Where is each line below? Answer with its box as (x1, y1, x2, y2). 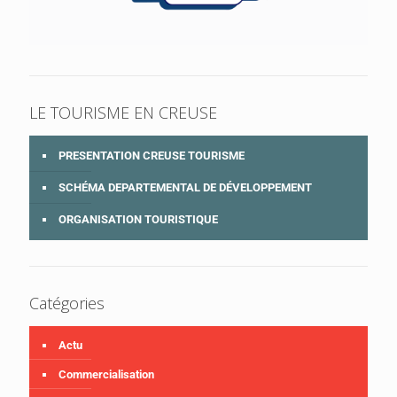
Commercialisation (58, 367, 154, 381)
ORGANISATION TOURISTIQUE (58, 212, 218, 226)
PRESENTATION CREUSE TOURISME (58, 148, 245, 162)
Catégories (29, 292, 105, 314)
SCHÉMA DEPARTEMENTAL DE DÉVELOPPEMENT (58, 180, 312, 194)
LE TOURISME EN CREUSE (29, 101, 217, 123)
